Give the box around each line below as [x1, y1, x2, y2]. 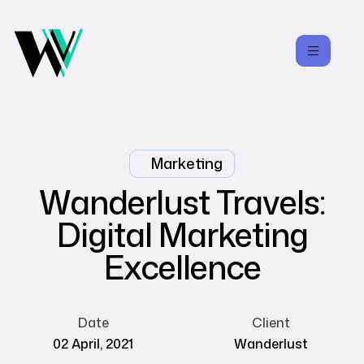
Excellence [103, 244, 261, 290]
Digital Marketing [56, 211, 308, 258]
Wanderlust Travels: [39, 179, 325, 225]
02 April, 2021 [53, 335, 133, 353]
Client [252, 314, 290, 331]
